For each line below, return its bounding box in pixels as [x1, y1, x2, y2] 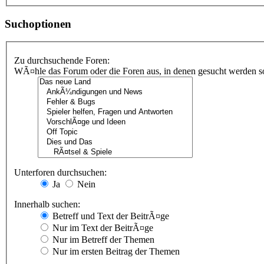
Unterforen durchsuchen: [14, 167, 107, 178]
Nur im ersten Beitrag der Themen [50, 246, 180, 257]
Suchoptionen [5, 17, 71, 30]
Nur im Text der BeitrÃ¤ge [50, 223, 153, 233]
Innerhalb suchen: [14, 199, 80, 210]
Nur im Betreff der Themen [50, 235, 154, 245]
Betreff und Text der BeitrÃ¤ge [50, 211, 169, 222]
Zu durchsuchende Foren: [14, 55, 110, 66]
